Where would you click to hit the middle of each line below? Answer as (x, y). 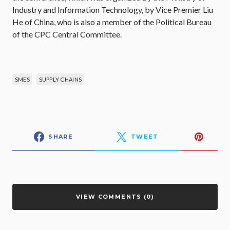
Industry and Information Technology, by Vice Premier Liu (113, 9)
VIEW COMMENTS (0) (115, 197)
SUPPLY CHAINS (60, 79)
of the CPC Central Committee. (67, 34)
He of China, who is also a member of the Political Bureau (112, 22)
